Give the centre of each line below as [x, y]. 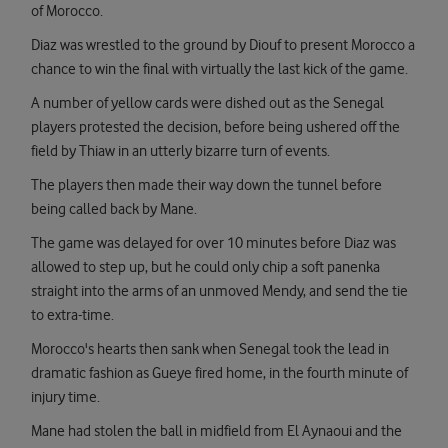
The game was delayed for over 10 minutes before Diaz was [213, 243]
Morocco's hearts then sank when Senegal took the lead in [210, 349]
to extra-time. [72, 315]
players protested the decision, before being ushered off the [215, 127]
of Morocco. [67, 11]
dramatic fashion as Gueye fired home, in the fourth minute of [219, 373]
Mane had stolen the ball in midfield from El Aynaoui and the [216, 431]
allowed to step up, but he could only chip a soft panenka [205, 267]
